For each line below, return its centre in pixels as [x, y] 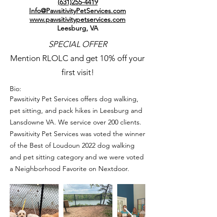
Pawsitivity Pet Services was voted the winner [77, 134]
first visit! [77, 72]
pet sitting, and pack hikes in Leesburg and [76, 110]
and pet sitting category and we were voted [77, 157]
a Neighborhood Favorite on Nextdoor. [70, 169]
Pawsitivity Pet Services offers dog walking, [74, 99]
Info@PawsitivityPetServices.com [77, 11]
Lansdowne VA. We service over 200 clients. [76, 122]
